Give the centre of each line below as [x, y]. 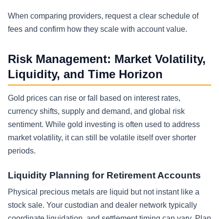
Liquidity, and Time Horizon [85, 74]
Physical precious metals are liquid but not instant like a [104, 192]
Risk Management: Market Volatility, [107, 59]
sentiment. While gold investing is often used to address [104, 125]
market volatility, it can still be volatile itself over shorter [102, 138]
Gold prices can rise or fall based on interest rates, [94, 98]
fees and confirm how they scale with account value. [98, 29]
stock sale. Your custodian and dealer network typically [102, 205]
